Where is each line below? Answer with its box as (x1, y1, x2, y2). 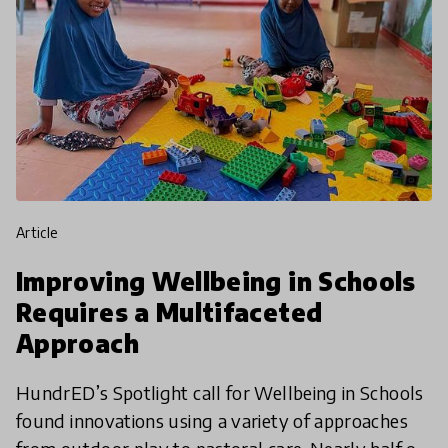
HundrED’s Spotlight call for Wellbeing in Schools (16, 381, 424, 405)
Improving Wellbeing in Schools (16, 266, 416, 297)
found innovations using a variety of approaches (16, 409, 408, 433)
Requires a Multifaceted (16, 297, 323, 328)
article (25, 224, 59, 242)
